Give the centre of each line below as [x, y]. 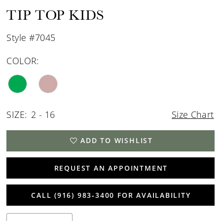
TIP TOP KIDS [55, 15]
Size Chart [193, 115]
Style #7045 [31, 38]
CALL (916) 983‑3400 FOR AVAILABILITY [111, 195]
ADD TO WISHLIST [117, 141]
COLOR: [23, 60]
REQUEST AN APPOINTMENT [111, 168]
